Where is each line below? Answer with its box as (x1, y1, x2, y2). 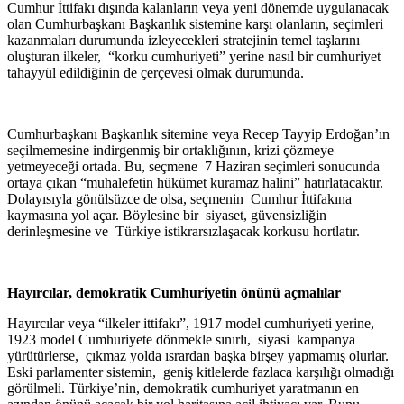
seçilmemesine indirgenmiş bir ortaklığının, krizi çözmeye (7, 142, 334, 158)
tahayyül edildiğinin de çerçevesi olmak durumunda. (7, 64, 304, 80)
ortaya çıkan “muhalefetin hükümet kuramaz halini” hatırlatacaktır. (7, 174, 383, 190)
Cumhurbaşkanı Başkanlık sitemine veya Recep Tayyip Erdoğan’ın (7, 125, 390, 142)
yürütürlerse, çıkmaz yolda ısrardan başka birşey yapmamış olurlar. (7, 347, 389, 363)
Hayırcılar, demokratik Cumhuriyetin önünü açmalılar (7, 284, 341, 300)
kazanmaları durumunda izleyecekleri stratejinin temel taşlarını (7, 32, 360, 48)
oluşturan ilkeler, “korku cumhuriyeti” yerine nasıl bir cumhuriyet (7, 48, 381, 64)
